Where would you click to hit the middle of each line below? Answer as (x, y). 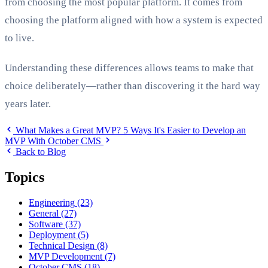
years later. (28, 104)
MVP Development (66, 256)
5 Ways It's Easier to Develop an (185, 130)
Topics (25, 177)
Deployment (52, 234)
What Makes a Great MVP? (68, 130)
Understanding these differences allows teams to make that (129, 68)
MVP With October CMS (53, 141)
